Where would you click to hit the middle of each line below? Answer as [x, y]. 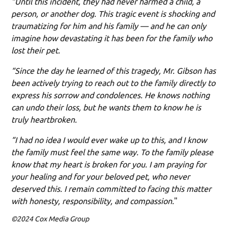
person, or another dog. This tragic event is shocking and [113, 13]
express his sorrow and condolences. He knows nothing [111, 95]
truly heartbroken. [44, 119]
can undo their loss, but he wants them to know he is [106, 107]
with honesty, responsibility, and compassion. [93, 201]
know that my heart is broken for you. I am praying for [109, 164]
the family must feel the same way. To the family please [112, 152]
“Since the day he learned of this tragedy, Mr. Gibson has [114, 70]
